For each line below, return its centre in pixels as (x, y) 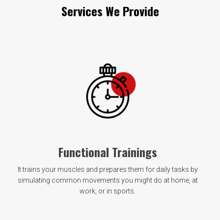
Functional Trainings (108, 151)
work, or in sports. (108, 191)
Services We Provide (110, 11)
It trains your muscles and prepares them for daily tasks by (108, 169)
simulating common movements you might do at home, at (108, 180)
